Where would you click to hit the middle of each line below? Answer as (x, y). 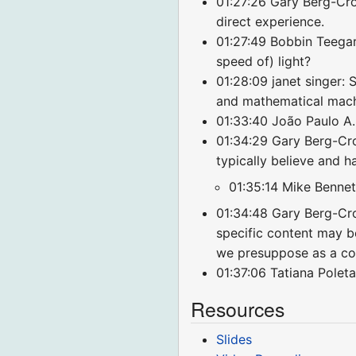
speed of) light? (264, 62)
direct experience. (271, 22)
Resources (238, 309)
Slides (234, 340)
